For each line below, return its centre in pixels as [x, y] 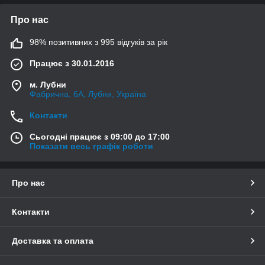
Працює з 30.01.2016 [72, 63]
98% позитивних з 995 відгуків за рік [98, 42]
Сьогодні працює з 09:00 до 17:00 [100, 136]
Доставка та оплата [53, 240]
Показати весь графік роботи [91, 146]
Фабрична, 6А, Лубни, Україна [88, 94]
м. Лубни [48, 84]
